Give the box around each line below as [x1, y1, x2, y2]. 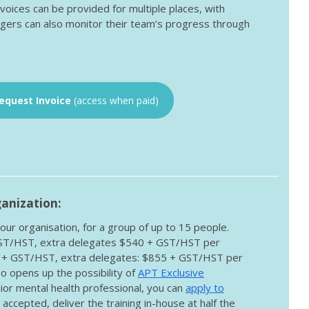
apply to [185, 281, 224, 295]
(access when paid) [74, 94, 159, 108]
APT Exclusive [137, 266, 204, 280]
